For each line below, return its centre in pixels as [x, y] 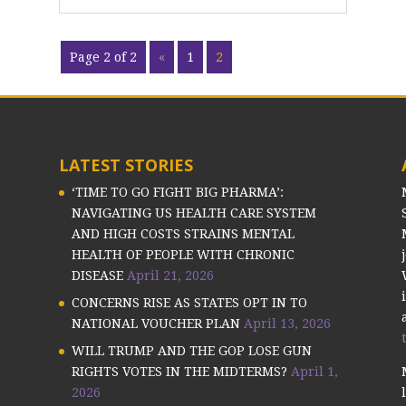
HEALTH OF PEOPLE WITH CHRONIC [183, 254]
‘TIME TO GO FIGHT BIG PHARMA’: [177, 192]
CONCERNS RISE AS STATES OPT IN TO [189, 302]
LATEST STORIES [126, 164]
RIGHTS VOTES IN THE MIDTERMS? [179, 371]
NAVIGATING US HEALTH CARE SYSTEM [193, 213]
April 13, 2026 [287, 323]
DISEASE [97, 275]
